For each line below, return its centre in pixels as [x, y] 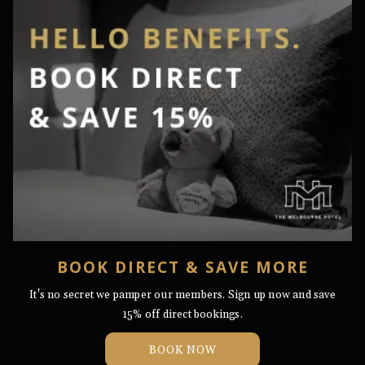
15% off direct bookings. [182, 314]
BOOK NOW [182, 350]
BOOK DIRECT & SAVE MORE [182, 267]
